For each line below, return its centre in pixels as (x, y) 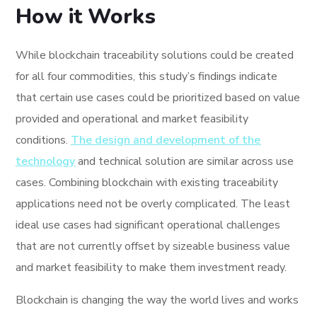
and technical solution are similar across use (185, 161)
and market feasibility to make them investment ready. (151, 267)
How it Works (86, 16)
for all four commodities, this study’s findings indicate (147, 76)
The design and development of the (166, 140)
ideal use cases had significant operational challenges (148, 225)
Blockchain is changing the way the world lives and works (157, 300)
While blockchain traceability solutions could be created (155, 55)
